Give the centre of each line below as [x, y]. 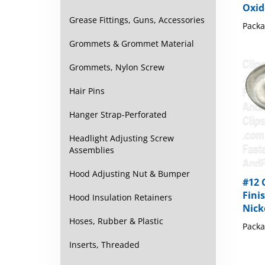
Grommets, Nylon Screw [117, 67]
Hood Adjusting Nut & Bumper [130, 174]
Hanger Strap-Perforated [118, 114]
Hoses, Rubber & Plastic [116, 221]
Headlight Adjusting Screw [122, 138]
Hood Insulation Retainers [121, 197]
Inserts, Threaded [104, 245]
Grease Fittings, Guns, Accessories [137, 20]
